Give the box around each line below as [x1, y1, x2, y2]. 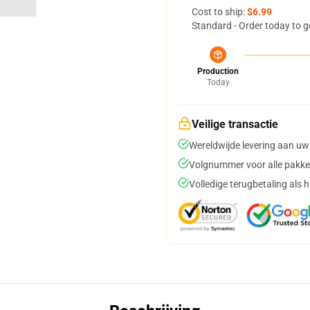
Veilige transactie [192, 118, 278, 131]
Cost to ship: [192, 6, 247, 17]
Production [197, 66, 239, 76]
